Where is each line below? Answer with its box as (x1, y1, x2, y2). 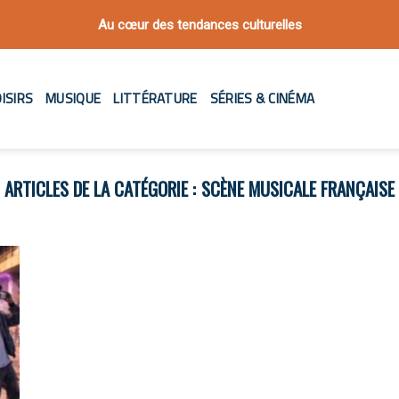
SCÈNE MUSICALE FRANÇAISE (201, 175, 395, 202)
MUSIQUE (45, 88, 102, 109)
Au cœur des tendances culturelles (97, 16, 302, 33)
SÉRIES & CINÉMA (209, 88, 315, 109)
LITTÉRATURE (113, 88, 198, 109)
